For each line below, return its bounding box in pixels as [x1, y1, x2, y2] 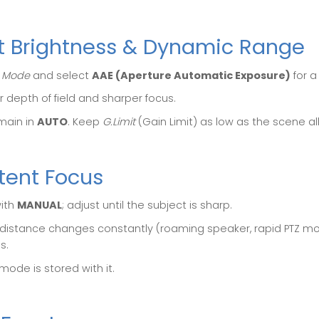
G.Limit [103, 114, 135, 129]
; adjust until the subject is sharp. [62, 198, 232, 213]
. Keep [68, 114, 103, 129]
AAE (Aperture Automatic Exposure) [92, 68, 291, 83]
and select [30, 68, 92, 83]
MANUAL [17, 198, 62, 213]
